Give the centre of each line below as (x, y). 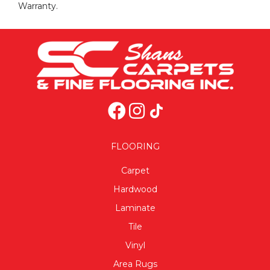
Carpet (135, 170)
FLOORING (135, 146)
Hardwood (135, 189)
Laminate (135, 208)
